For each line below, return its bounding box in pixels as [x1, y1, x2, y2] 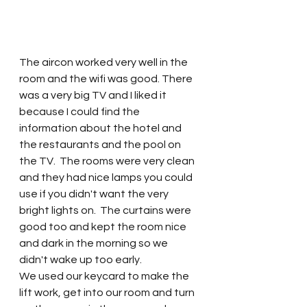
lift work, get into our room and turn [19, 286, 197, 298]
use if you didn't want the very [19, 188, 171, 199]
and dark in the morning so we [19, 237, 170, 249]
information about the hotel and [19, 122, 184, 134]
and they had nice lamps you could [19, 171, 195, 183]
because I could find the [19, 106, 142, 117]
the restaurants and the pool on [19, 138, 183, 150]
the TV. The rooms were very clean [19, 155, 197, 167]
